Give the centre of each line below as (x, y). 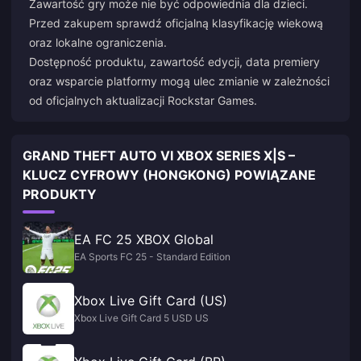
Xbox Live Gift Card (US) (151, 301)
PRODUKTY (60, 194)
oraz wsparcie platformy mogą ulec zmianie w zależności (179, 81)
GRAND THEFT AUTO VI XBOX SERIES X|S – (159, 156)
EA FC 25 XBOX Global (144, 239)
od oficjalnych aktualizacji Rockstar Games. (143, 100)
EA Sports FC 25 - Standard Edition (152, 257)
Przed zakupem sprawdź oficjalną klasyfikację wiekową (176, 23)
